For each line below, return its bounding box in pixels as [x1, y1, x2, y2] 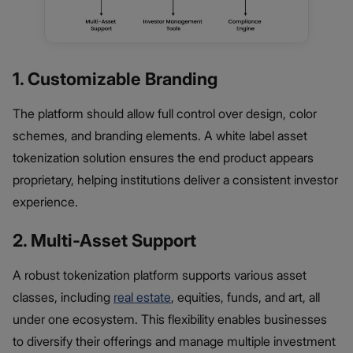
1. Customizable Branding [13, 68, 217, 89]
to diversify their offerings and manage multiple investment [13, 333, 336, 349]
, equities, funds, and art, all [171, 288, 320, 305]
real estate [113, 288, 171, 305]
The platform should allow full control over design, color [13, 105, 317, 121]
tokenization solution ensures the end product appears [13, 149, 314, 165]
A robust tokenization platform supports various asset [13, 266, 307, 283]
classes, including [13, 288, 113, 305]
